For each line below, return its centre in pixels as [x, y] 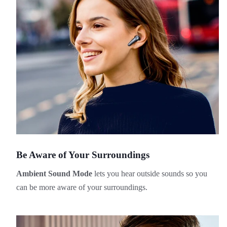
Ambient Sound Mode [55, 174]
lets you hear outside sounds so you [150, 174]
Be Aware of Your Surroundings [83, 155]
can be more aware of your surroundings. [82, 187]
